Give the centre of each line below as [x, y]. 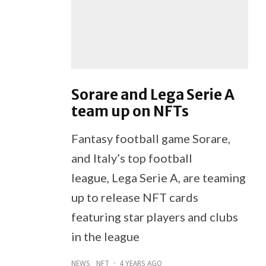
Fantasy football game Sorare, [151, 138]
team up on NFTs [130, 111]
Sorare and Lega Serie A [153, 94]
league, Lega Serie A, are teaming [158, 177]
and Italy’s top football [132, 158]
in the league [105, 236]
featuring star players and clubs [154, 216]
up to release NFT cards [134, 197]
